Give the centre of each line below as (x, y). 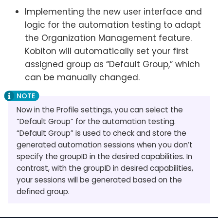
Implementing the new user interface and (113, 12)
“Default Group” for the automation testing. (96, 122)
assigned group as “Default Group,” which (112, 64)
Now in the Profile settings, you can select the (100, 110)
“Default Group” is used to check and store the (101, 133)
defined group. (43, 192)
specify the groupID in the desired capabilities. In (104, 157)
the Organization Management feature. (108, 38)
